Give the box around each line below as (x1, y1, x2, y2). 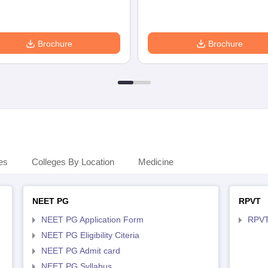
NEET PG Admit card (41, 246, 120, 255)
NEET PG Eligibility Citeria (41, 230, 139, 240)
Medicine (138, 157, 173, 167)
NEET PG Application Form (41, 215, 144, 224)
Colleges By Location (32, 157, 114, 167)
